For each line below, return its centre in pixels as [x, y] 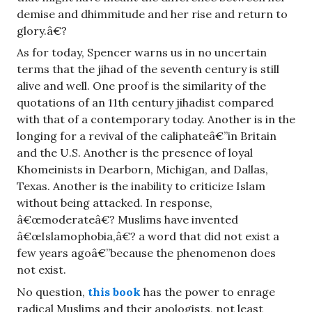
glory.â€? [42, 30]
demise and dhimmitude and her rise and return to [152, 14]
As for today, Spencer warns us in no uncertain [142, 53]
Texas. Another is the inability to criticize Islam [141, 186]
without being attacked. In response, [115, 203]
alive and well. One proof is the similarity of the [141, 86]
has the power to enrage [208, 291]
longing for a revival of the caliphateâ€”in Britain [147, 136]
